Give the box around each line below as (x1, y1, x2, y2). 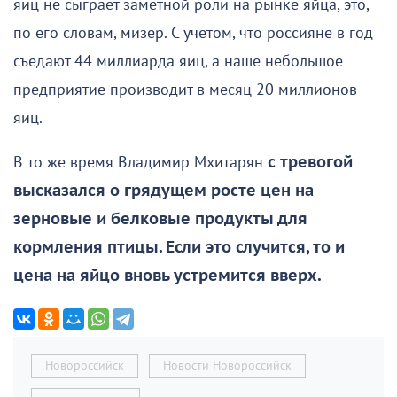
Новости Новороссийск (163, 358, 292, 374)
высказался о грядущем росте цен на (13, 182, 314, 201)
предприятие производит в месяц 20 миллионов (13, 81, 357, 100)
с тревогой (268, 153, 353, 173)
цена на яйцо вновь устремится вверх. (13, 267, 321, 286)
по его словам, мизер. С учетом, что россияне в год (13, 24, 373, 43)
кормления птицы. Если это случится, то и (13, 238, 345, 258)
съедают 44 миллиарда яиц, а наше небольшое (13, 52, 343, 72)
